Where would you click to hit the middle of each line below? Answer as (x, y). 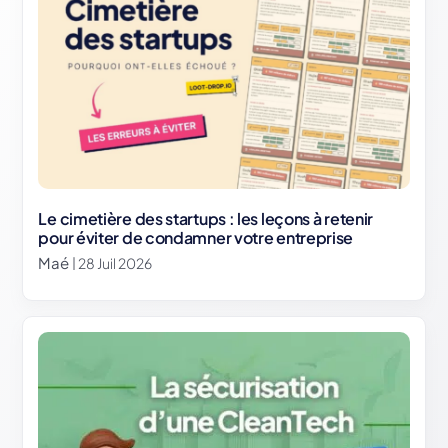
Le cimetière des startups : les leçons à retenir (206, 219)
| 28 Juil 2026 (111, 262)
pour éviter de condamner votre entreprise (196, 238)
